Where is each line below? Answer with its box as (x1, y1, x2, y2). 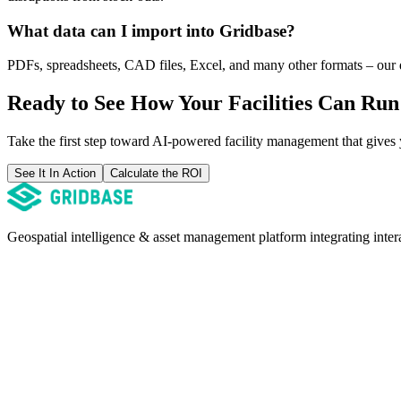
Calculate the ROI (110, 166, 202, 181)
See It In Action (14, 166, 96, 181)
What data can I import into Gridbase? (7, 21, 295, 40)
